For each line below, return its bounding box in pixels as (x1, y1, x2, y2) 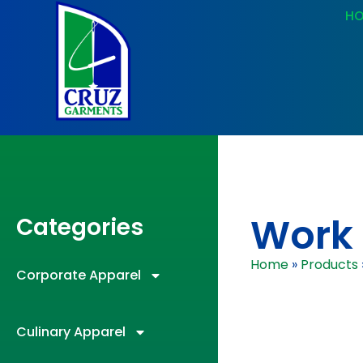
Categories (16, 211, 143, 244)
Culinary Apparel (16, 322, 126, 342)
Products (300, 255, 358, 275)
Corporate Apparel (16, 266, 141, 285)
